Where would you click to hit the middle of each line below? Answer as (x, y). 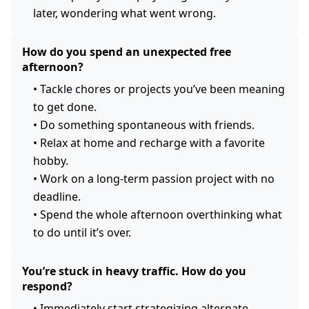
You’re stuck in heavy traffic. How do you (134, 271)
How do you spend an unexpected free (127, 51)
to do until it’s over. (82, 232)
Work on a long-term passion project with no (157, 178)
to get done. (65, 107)
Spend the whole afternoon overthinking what (161, 214)
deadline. (57, 196)
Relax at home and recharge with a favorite (152, 142)
